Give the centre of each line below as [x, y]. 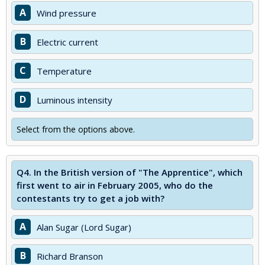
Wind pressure [67, 13]
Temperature [64, 71]
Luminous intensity [75, 100]
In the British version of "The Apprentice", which [138, 172]
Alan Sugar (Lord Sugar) [84, 227]
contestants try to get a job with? [91, 198]
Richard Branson [70, 256]
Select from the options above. [76, 129]
